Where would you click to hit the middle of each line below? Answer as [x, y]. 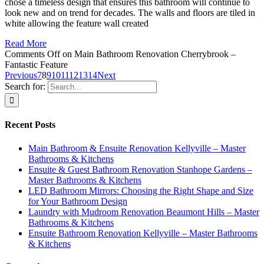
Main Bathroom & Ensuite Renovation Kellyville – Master [137, 148]
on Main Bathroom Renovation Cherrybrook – [148, 54]
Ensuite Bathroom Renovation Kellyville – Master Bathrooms [143, 233]
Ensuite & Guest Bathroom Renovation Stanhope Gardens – [140, 169]
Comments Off [32, 54]
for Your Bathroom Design [78, 201]
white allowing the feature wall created [77, 24]
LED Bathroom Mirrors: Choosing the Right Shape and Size [141, 190]
